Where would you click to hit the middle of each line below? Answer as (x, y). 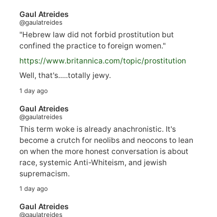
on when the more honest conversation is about (104, 152)
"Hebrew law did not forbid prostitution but (97, 34)
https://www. (43, 61)
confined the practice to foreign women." (93, 46)
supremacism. (45, 174)
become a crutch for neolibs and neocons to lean (106, 140)
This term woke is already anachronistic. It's (98, 129)
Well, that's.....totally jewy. (65, 76)
